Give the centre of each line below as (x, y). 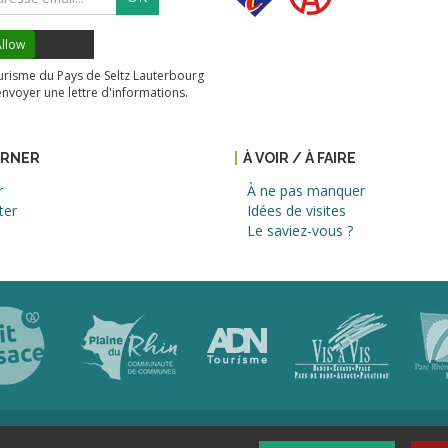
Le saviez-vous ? (300, 230)
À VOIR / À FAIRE (299, 158)
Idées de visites (296, 210)
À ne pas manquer (306, 190)
